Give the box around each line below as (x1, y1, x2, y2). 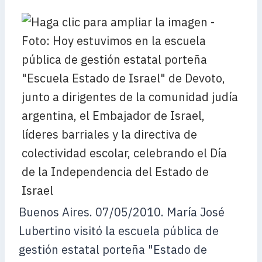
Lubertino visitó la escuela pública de (19, 223, 219, 239)
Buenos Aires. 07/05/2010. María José (19, 204, 225, 220)
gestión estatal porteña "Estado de (19, 242, 207, 257)
